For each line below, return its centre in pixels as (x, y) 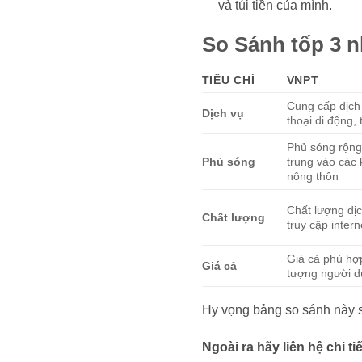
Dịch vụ (223, 114)
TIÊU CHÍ (228, 80)
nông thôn (312, 177)
